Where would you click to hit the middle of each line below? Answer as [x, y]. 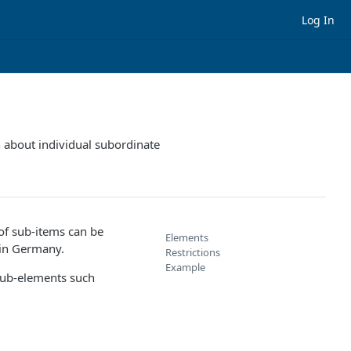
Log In [318, 20]
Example [185, 267]
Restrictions [193, 252]
